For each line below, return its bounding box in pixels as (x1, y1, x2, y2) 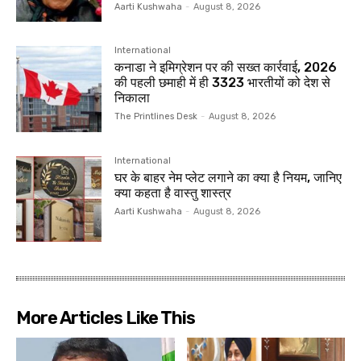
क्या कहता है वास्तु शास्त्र (114, 185, 232, 201)
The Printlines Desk (114, 111, 198, 122)
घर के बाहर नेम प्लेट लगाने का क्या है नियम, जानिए (114, 169, 342, 185)
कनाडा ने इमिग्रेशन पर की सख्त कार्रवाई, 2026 (114, 60, 338, 76)
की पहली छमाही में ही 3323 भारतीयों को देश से (114, 75, 331, 91)
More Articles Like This (16, 306, 195, 329)
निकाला (114, 90, 151, 106)
